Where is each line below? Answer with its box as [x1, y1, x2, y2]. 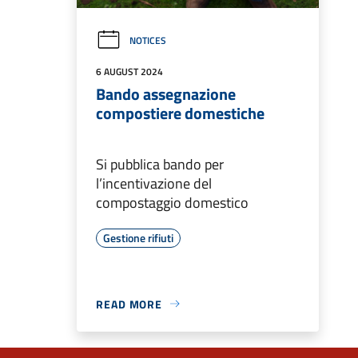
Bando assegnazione [96, 81, 236, 106]
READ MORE [96, 295, 163, 312]
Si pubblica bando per [96, 153, 224, 175]
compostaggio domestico [96, 191, 249, 213]
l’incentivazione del [96, 172, 212, 194]
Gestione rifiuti [103, 229, 173, 246]
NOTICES [129, 32, 166, 48]
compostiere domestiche [96, 100, 265, 125]
